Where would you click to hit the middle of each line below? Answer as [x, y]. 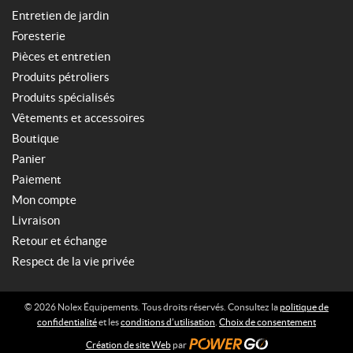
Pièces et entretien [61, 56]
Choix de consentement [268, 322]
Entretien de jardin [60, 15]
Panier [29, 159]
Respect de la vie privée [73, 261]
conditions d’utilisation [168, 322]
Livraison [36, 220]
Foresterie [39, 36]
